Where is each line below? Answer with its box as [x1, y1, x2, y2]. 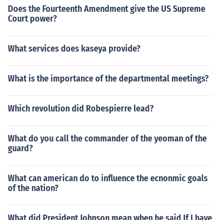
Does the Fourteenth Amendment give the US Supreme [8, 3, 205, 14]
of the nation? [8, 183, 58, 193]
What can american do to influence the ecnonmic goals [8, 173, 208, 184]
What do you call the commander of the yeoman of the [8, 133, 207, 144]
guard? [8, 143, 33, 154]
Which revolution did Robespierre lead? [8, 103, 154, 114]
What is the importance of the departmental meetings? [8, 73, 209, 84]
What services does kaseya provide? [8, 43, 140, 54]
